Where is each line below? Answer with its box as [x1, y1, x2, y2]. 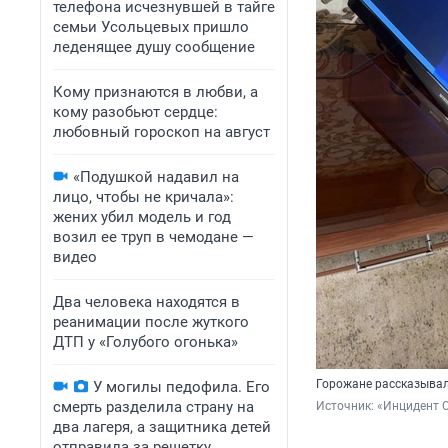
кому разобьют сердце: [53, 103, 218, 121]
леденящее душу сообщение [53, 38, 255, 56]
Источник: [316, 399, 377, 414]
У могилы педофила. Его [93, 378, 270, 396]
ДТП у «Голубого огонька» [53, 333, 238, 351]
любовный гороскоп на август [53, 123, 270, 141]
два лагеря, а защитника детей [53, 418, 271, 436]
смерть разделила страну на [53, 398, 254, 416]
